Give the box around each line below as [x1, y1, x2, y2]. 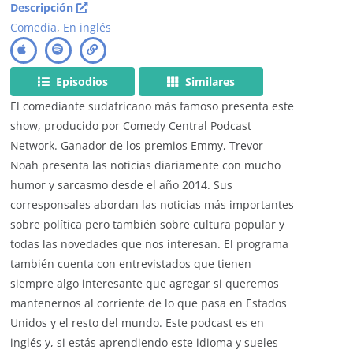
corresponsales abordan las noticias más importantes [10, 196, 295, 212]
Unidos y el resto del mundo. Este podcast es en [10, 314, 265, 330]
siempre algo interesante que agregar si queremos [10, 275, 280, 291]
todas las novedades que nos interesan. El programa [10, 236, 289, 251]
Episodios [52, 73, 108, 89]
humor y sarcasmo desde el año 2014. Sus [10, 176, 233, 192]
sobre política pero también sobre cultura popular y [10, 216, 285, 232]
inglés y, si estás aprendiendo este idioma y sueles [10, 334, 279, 350]
